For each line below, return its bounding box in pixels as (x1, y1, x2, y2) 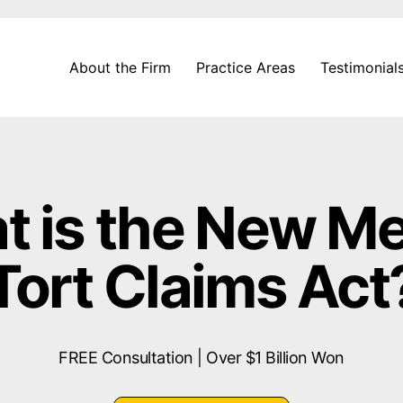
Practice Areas (195, 58, 295, 76)
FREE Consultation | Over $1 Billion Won (58, 348, 345, 367)
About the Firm (68, 58, 171, 76)
